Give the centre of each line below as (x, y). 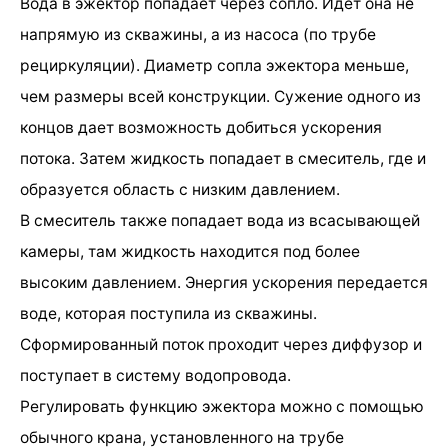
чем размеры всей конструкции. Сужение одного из (220, 96)
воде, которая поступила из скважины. (168, 313)
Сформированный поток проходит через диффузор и (221, 344)
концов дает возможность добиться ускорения (201, 127)
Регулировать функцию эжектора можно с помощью (222, 406)
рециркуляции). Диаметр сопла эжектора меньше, (214, 65)
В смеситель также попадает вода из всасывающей (220, 220)
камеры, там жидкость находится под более (190, 251)
